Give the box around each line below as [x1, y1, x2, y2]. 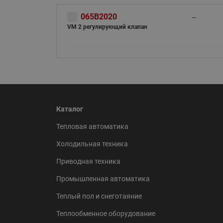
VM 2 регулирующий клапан [67, 23, 147, 30]
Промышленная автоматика [56, 174, 150, 183]
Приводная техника [56, 157, 120, 165]
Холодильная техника [56, 139, 128, 148]
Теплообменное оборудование [56, 209, 155, 218]
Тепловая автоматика [56, 122, 128, 130]
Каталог [56, 105, 83, 113]
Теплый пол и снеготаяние [56, 192, 142, 200]
